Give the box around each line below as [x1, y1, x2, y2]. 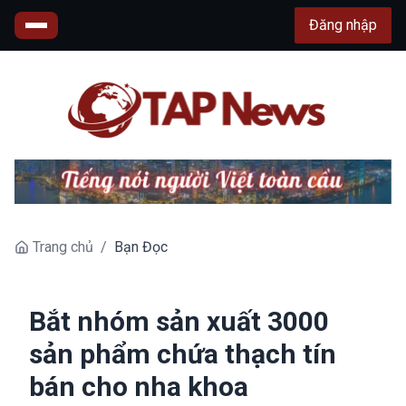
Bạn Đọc [114, 237, 168, 256]
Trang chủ [33, 237, 93, 256]
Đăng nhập [309, 16, 377, 34]
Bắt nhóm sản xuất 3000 [29, 304, 329, 337]
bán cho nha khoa [29, 370, 248, 402]
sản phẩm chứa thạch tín [29, 337, 336, 370]
